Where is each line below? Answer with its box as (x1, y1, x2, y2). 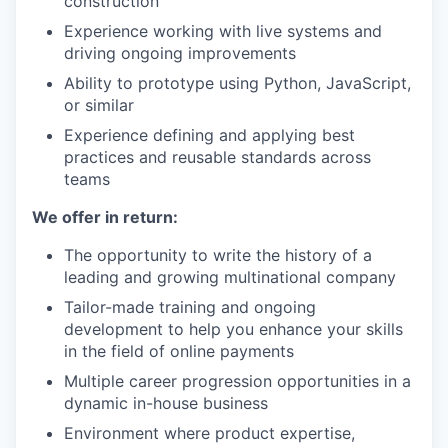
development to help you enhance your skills (64, 319, 403, 339)
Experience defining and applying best (64, 125, 355, 145)
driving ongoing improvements (64, 43, 296, 63)
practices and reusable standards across (64, 147, 371, 167)
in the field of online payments (64, 341, 294, 361)
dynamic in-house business (64, 393, 268, 413)
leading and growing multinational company (64, 267, 396, 287)
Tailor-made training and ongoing (64, 297, 316, 317)
